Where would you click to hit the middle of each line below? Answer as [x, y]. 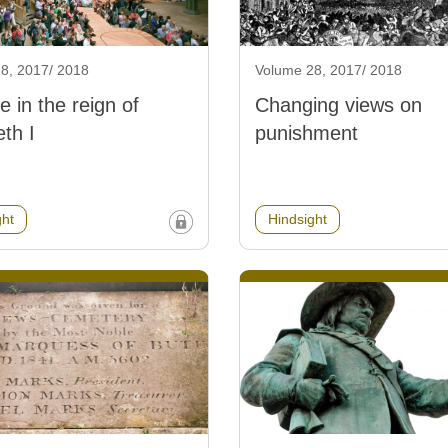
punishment [306, 132]
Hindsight [297, 218]
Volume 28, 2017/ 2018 [328, 69]
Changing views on [338, 104]
